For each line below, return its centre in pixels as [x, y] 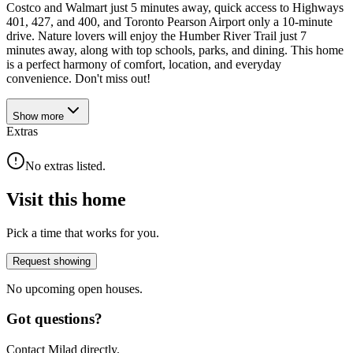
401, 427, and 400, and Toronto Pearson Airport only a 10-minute [169, 21]
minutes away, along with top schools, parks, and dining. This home [175, 50]
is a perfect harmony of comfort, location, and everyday [144, 64]
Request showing [52, 261]
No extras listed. [65, 165]
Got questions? [54, 319]
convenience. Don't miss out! [78, 78]
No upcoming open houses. [74, 288]
